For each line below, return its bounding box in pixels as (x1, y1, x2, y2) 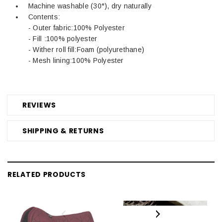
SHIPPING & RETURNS (22, 125, 104, 136)
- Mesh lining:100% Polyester (28, 56, 124, 64)
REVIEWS (22, 100, 56, 110)
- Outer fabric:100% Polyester (28, 23, 125, 32)
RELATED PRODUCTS (7, 169, 86, 179)
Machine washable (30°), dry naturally (28, 1, 152, 10)
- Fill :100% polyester (28, 34, 98, 43)
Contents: (28, 12, 60, 21)
